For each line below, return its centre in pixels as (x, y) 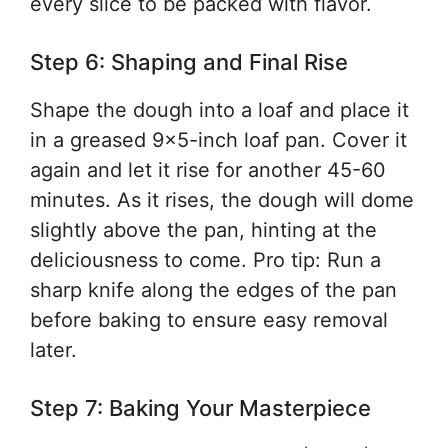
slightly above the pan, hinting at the (203, 230)
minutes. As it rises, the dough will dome (222, 200)
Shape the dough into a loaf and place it (219, 110)
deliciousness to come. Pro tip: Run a (205, 260)
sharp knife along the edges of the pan (213, 290)
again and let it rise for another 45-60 (208, 170)
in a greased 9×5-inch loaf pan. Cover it (218, 140)
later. (53, 350)
